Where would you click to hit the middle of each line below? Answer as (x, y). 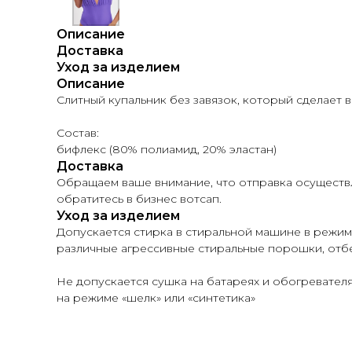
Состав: (78, 133)
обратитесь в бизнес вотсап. (139, 199)
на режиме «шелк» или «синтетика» (156, 298)
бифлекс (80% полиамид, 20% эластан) (167, 149)
